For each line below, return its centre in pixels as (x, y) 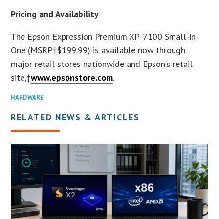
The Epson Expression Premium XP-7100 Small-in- (105, 36)
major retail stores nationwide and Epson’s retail (102, 64)
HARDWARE (27, 97)
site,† (21, 77)
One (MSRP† (34, 50)
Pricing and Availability (55, 14)
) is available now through (137, 50)
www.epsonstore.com (72, 77)
